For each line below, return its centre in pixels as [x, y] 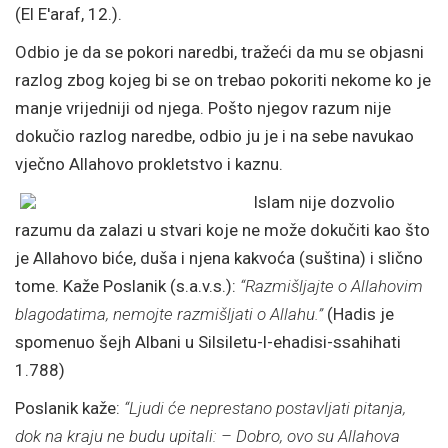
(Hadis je [358, 314]
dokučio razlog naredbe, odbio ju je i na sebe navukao [214, 136]
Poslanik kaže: [69, 408]
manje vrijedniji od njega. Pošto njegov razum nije [203, 108]
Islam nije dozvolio [324, 202]
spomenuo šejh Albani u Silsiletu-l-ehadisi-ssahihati [208, 342]
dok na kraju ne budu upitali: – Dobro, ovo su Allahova [207, 436]
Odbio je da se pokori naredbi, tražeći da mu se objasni [219, 52]
